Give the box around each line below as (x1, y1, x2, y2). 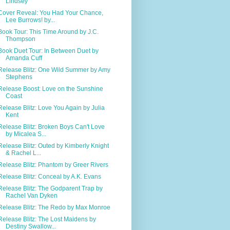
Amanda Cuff (5, 54, 42, 62)
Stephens (5, 73, 32, 81)
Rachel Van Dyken (5, 191, 57, 199)
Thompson (5, 35, 35, 43)
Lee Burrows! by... (5, 16, 55, 24)
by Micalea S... (5, 130, 46, 138)
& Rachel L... (5, 149, 41, 157)
